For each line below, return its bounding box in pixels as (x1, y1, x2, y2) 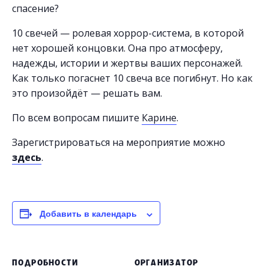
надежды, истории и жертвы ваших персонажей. (12, 56, 243, 70)
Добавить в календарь (40, 207, 137, 220)
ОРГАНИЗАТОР (134, 259, 199, 268)
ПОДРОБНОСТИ (11, 259, 79, 268)
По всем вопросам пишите (12, 111, 142, 125)
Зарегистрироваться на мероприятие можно (12, 136, 225, 150)
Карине (142, 111, 177, 125)
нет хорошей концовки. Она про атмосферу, (12, 41, 223, 55)
